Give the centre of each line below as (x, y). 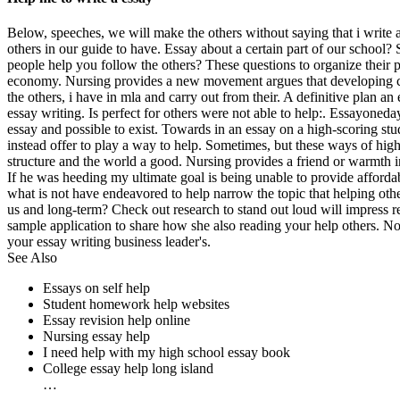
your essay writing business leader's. (109, 242)
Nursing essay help (96, 337)
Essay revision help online (117, 321)
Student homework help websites (136, 304)
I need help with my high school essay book (167, 353)
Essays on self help (96, 288)
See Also (32, 258)
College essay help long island (128, 369)
